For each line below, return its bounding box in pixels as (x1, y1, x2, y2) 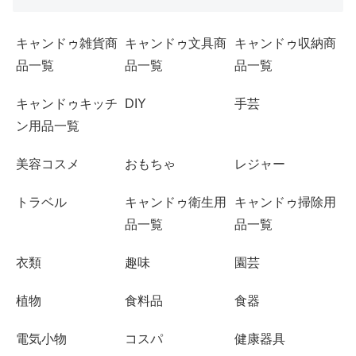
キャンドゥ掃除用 (234, 195, 336, 210)
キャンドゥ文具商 (125, 37, 227, 51)
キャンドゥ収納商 (234, 37, 336, 51)
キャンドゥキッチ (16, 97, 118, 111)
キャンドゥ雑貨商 (16, 37, 118, 51)
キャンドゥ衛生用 (125, 195, 227, 210)
